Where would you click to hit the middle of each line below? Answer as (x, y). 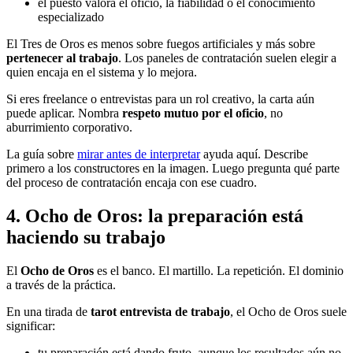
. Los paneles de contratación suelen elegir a (227, 58)
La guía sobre (42, 154)
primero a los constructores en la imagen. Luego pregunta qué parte (173, 169)
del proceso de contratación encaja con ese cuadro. (132, 183)
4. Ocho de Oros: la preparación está (155, 216)
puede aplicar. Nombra (64, 113)
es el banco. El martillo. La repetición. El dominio (219, 270)
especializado (71, 17)
